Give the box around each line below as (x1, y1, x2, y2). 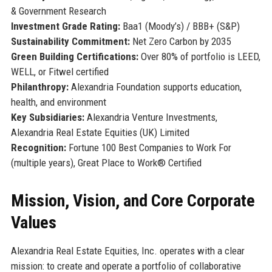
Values (10, 212, 56, 233)
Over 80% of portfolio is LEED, (138, 50, 260, 63)
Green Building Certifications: (10, 50, 138, 63)
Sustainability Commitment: (10, 35, 130, 47)
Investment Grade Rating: (10, 19, 120, 32)
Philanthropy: (10, 80, 69, 93)
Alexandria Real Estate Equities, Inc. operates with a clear (10, 244, 245, 257)
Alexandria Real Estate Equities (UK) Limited (10, 126, 189, 138)
